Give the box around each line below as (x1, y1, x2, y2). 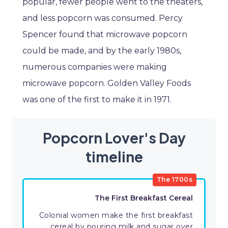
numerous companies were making (22, 62, 167, 72)
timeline (85, 148, 143, 166)
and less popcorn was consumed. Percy (22, 13, 183, 23)
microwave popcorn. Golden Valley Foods (22, 78, 191, 89)
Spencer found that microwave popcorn (22, 30, 187, 40)
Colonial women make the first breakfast (39, 211, 193, 220)
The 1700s (156, 175, 192, 183)
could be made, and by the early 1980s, (22, 46, 181, 56)
